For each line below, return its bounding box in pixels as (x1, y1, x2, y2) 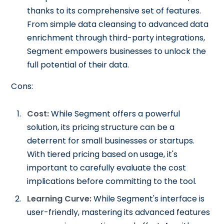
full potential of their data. (27, 59, 129, 70)
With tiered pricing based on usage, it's (27, 148, 178, 160)
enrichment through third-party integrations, (27, 32, 205, 43)
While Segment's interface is (91, 193, 205, 204)
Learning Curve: (27, 193, 92, 204)
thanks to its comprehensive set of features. (27, 5, 201, 16)
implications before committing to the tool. (27, 175, 197, 187)
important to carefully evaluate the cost (27, 162, 186, 173)
